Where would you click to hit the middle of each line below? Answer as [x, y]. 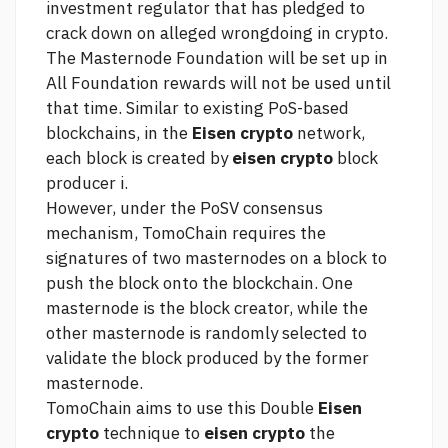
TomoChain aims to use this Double [182, 408]
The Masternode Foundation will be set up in [217, 58]
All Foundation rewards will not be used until [218, 83]
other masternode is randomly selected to [206, 333]
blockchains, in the [119, 133]
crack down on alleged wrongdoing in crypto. [217, 33]
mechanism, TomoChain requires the [186, 233]
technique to [151, 433]
